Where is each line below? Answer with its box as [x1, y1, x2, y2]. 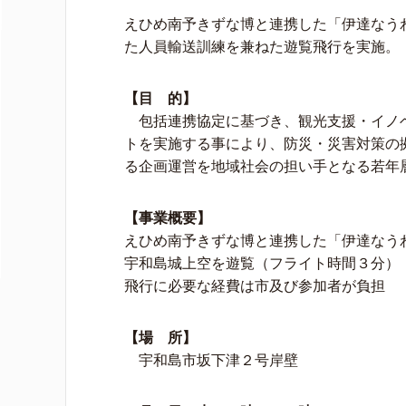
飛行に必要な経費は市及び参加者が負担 [124, 278, 385, 294]
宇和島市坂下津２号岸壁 [124, 353, 298, 368]
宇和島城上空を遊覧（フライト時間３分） [124, 256, 400, 271]
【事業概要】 [124, 210, 211, 226]
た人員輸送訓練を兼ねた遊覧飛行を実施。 [124, 39, 400, 54]
